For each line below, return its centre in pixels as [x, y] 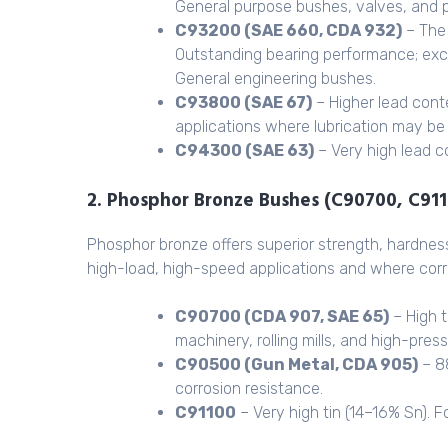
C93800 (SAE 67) [243, 102]
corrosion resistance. [249, 389]
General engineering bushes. [275, 78]
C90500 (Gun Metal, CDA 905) [296, 365]
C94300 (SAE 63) [244, 150]
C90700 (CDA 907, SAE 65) [282, 317]
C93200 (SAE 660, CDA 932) [288, 30]
